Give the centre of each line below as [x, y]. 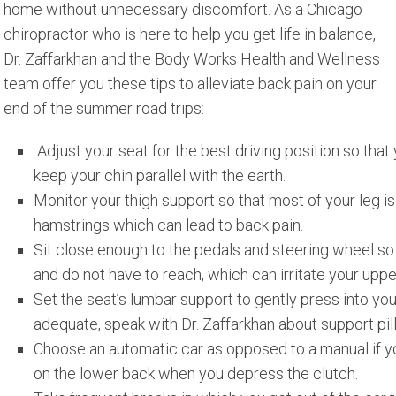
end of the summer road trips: [104, 109]
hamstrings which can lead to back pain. [169, 225]
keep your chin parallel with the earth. [160, 176]
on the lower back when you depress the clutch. [196, 374]
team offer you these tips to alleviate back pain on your [190, 84]
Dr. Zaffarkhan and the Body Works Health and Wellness [192, 59]
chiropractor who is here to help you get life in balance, [190, 34]
